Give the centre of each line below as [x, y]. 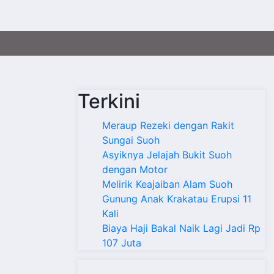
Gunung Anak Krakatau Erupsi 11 [177, 199]
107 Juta [122, 243]
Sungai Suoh [131, 140]
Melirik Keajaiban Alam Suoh [167, 184]
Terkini [109, 101]
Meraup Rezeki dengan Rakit [168, 125]
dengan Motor [135, 169]
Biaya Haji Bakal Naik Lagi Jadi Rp [181, 228]
